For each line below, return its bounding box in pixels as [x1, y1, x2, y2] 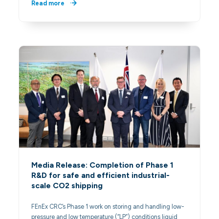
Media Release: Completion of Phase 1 [31, 160, 174, 170]
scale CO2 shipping [31, 180, 103, 190]
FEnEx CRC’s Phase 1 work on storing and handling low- [31, 202, 185, 210]
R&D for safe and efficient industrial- [31, 170, 170, 180]
